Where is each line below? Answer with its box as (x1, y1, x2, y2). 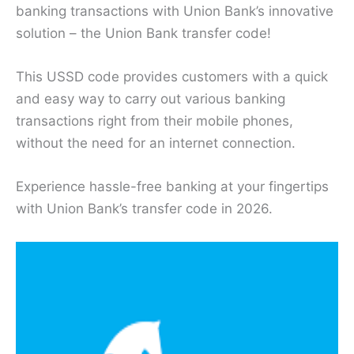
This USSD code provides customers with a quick (16, 69, 328, 85)
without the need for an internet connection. (16, 135, 296, 152)
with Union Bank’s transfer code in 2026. (16, 201, 273, 217)
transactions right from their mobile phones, (16, 113, 293, 130)
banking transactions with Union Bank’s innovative (16, 3, 333, 19)
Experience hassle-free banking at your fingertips (16, 179, 329, 195)
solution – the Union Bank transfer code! (16, 25, 271, 41)
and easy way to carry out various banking (16, 91, 285, 107)
